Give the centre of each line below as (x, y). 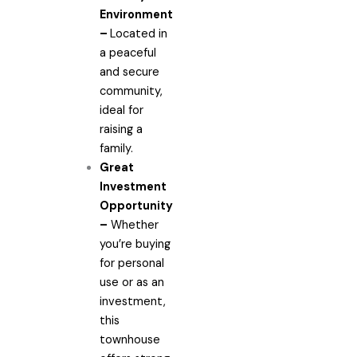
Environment (136, 14)
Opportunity (136, 206)
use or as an (131, 282)
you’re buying (135, 244)
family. (116, 148)
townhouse (129, 339)
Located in (138, 33)
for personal (131, 263)
